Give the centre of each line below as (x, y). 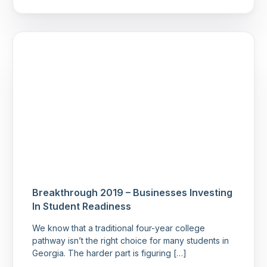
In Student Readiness (82, 207)
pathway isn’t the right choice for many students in (131, 241)
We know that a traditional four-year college (119, 228)
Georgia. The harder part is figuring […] (110, 253)
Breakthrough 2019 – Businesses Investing (133, 193)
